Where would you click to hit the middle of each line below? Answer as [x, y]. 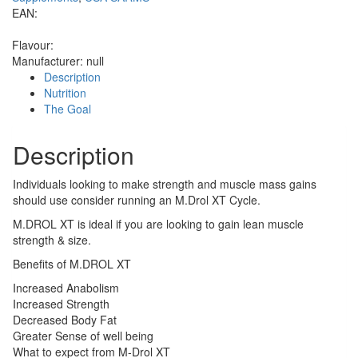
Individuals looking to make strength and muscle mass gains [165, 183]
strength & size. [52, 239]
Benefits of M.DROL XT [72, 263]
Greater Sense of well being [83, 335]
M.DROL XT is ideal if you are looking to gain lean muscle [158, 223]
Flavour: [33, 44]
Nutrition [65, 92]
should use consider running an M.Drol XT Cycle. [137, 199]
